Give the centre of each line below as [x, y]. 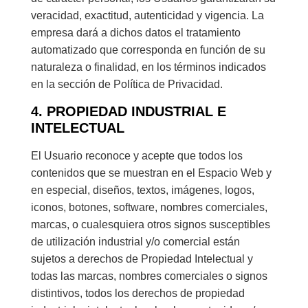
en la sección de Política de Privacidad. [126, 85]
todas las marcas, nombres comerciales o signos [149, 276]
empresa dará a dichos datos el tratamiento [135, 33]
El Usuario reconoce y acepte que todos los [136, 155]
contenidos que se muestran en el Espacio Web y [151, 173]
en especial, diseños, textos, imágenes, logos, [142, 190]
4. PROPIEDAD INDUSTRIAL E [128, 111]
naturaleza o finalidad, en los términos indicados [148, 67]
